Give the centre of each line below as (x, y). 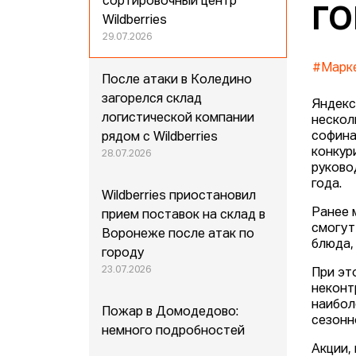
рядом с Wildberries (160, 138)
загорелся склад (152, 100)
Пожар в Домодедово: (170, 313)
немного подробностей (174, 332)
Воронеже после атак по (178, 235)
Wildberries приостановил (179, 197)
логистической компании (178, 119)
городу (123, 254)
